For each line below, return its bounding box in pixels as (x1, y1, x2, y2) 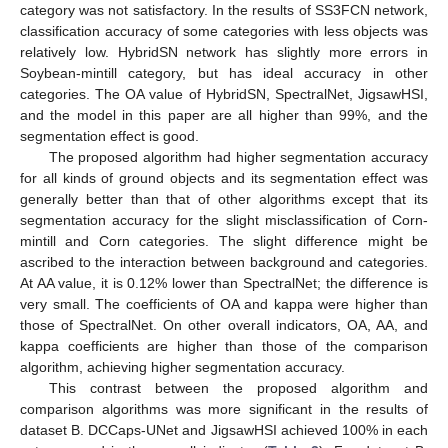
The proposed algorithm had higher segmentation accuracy (48, 148, 428, 165)
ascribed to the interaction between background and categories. (20, 253, 428, 270)
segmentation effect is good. (20, 127, 199, 144)
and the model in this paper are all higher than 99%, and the (20, 106, 428, 123)
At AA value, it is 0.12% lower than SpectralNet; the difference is (20, 274, 428, 291)
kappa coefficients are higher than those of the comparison (20, 337, 428, 354)
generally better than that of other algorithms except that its (20, 190, 428, 207)
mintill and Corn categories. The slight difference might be (20, 232, 428, 249)
